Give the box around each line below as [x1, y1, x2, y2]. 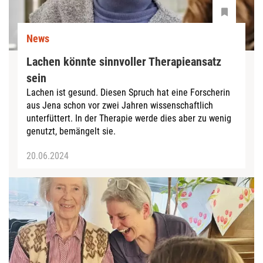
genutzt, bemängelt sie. [26, 125, 116, 137]
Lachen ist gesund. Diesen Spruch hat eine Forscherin [26, 86, 230, 98]
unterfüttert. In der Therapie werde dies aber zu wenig [26, 112, 231, 124]
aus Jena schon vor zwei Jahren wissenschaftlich [26, 99, 213, 111]
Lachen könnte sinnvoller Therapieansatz [26, 54, 221, 69]
